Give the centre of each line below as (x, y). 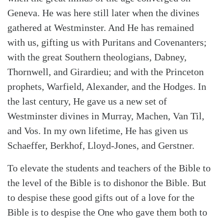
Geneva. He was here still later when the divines (103, 13)
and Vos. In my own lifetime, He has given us (98, 130)
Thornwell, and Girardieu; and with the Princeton (106, 71)
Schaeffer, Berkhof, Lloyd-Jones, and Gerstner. (101, 145)
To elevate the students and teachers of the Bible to (109, 168)
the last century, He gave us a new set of (87, 101)
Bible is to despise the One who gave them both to (107, 212)
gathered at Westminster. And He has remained (101, 27)
